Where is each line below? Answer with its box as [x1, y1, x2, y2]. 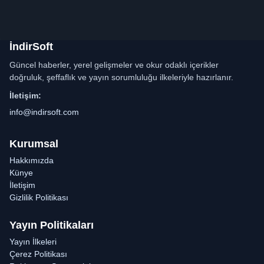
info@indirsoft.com [9, 107, 79, 117]
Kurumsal [9, 138, 58, 150]
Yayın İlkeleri [9, 237, 57, 246]
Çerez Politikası [9, 249, 67, 259]
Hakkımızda [9, 156, 54, 165]
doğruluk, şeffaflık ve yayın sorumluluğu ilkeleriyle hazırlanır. [9, 72, 233, 82]
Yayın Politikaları [9, 219, 94, 231]
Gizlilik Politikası [9, 193, 68, 202]
